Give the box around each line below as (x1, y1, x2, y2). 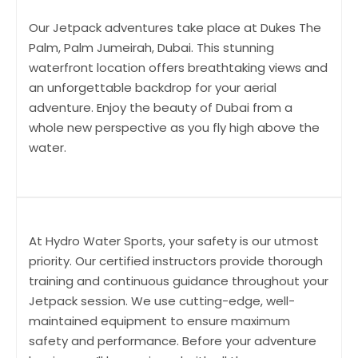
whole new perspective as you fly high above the (29, 118, 320, 136)
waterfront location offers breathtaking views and (29, 58, 328, 76)
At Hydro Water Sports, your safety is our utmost (29, 232, 319, 249)
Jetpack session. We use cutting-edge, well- (29, 292, 295, 309)
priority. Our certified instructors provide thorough (29, 252, 323, 269)
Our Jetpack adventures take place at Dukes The (29, 18, 321, 36)
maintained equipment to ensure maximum (29, 312, 290, 329)
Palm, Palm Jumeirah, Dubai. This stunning (29, 38, 274, 56)
